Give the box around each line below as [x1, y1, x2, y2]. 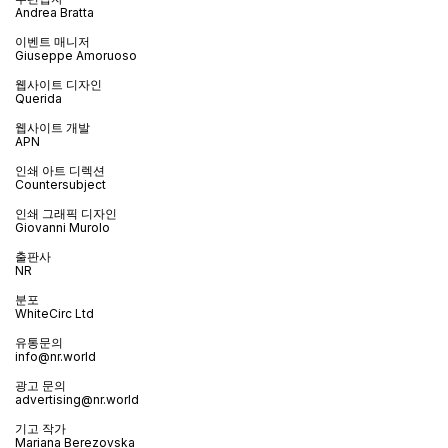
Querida [15, 90, 62, 106]
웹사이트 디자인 [15, 76, 102, 92]
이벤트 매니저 [15, 33, 90, 49]
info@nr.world [15, 348, 96, 364]
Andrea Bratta [15, 4, 94, 20]
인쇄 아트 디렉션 [15, 162, 105, 178]
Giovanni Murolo [15, 219, 110, 235]
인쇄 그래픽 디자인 [15, 205, 117, 221]
